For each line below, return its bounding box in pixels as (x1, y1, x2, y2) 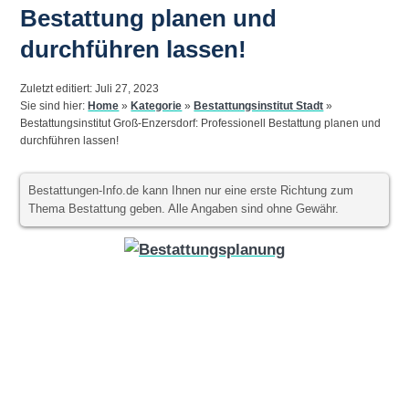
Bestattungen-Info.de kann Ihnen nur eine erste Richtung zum (28, 184, 354, 197)
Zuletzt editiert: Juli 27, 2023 (20, 82, 160, 96)
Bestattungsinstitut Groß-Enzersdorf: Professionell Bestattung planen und (20, 117, 382, 131)
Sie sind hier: (20, 100, 89, 113)
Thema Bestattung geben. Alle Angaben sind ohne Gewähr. (28, 202, 340, 215)
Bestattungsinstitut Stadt (194, 100, 324, 113)
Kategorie (131, 100, 183, 113)
